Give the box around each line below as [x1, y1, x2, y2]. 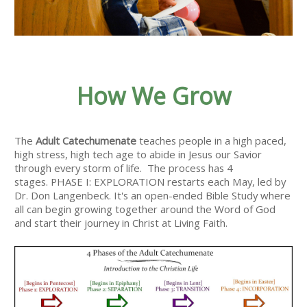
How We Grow [76, 80, 231, 112]
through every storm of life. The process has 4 [14, 161, 234, 175]
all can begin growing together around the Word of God [14, 202, 276, 217]
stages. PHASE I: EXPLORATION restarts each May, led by [14, 175, 286, 189]
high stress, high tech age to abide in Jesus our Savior [14, 147, 262, 162]
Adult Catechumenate [36, 134, 137, 148]
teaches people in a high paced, [136, 134, 287, 148]
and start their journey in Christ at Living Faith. [14, 216, 231, 230]
